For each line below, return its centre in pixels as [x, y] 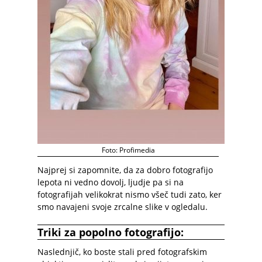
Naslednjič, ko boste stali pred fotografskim [122, 252]
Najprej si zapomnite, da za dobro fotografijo [125, 170]
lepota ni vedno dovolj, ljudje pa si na [111, 182]
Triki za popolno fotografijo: [111, 232]
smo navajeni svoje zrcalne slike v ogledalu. [123, 207]
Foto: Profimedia [128, 150]
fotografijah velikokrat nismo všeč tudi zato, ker [130, 194]
